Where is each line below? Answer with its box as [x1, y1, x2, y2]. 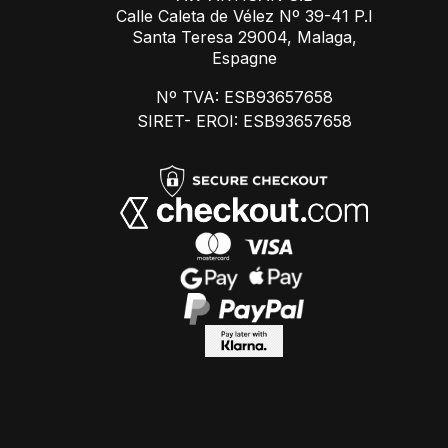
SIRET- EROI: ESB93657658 [136, 111, 352, 131]
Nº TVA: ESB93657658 [155, 87, 333, 107]
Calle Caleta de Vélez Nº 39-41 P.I [115, 6, 373, 26]
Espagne [211, 48, 277, 68]
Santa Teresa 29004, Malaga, [131, 27, 357, 47]
